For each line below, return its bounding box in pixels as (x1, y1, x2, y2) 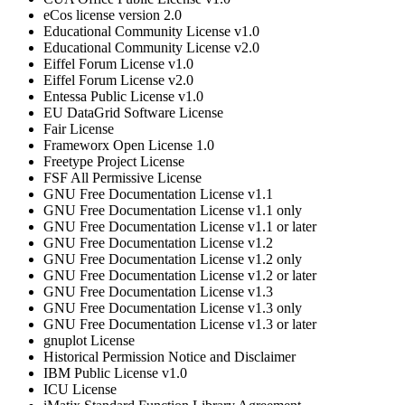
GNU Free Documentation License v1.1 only (43, 202, 302, 218)
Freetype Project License (43, 153, 184, 169)
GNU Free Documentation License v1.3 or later (43, 316, 316, 332)
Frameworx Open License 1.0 (43, 137, 214, 153)
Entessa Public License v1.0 (43, 88, 203, 104)
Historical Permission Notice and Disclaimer (43, 348, 296, 364)
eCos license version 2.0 (43, 6, 182, 23)
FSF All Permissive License (43, 169, 202, 185)
